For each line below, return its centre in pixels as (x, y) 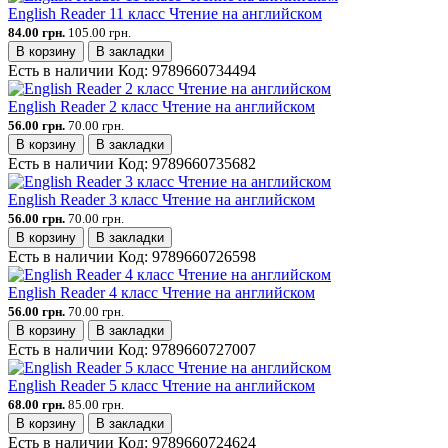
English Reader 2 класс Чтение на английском (161, 107)
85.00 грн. (96, 405)
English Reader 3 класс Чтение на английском (161, 200)
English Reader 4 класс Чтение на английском (161, 293)
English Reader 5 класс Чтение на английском (161, 386)
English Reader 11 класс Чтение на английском (165, 14)
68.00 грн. (36, 405)
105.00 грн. (99, 33)
